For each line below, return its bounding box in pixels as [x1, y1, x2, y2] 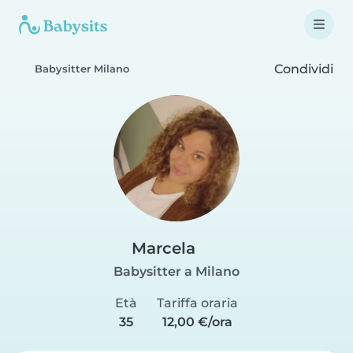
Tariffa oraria [157, 295, 239, 310]
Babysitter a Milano [113, 264, 240, 279]
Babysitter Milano [35, 63, 129, 75]
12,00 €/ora [162, 314, 233, 329]
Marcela [132, 239, 195, 258]
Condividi [271, 61, 333, 76]
